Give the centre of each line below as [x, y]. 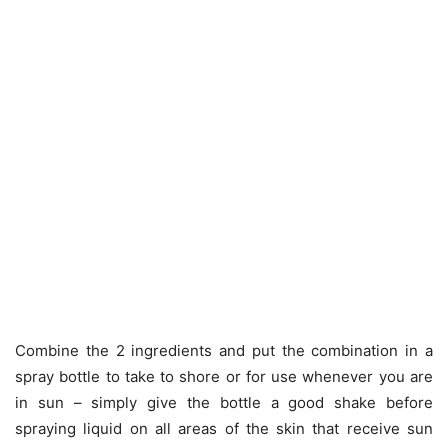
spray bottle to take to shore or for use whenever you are [224, 376]
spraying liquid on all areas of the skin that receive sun [224, 428]
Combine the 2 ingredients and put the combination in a [224, 350]
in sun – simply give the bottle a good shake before [224, 402]
